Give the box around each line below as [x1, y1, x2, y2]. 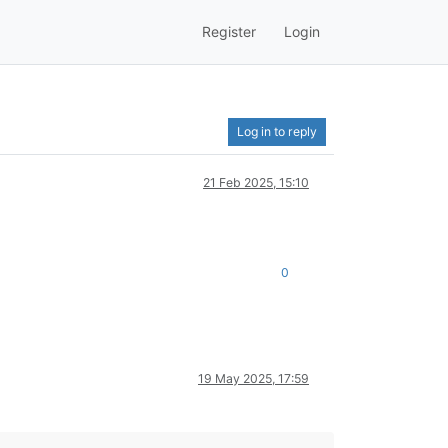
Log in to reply [237, 123, 317, 139]
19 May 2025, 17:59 [198, 370, 309, 386]
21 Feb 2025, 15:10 [203, 174, 309, 190]
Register [202, 23, 256, 41]
